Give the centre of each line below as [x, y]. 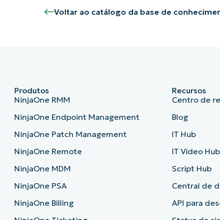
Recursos [189, 91]
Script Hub [192, 169]
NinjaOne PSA [40, 186]
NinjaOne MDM [42, 169]
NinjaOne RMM [42, 100]
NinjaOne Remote [48, 151]
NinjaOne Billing [44, 203]
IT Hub [184, 134]
